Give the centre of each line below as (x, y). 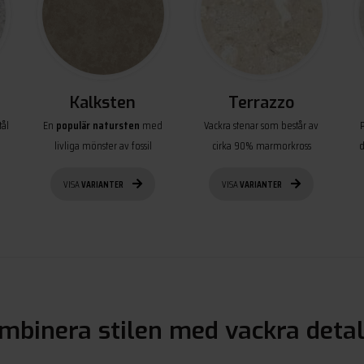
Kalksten (103, 102)
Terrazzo (261, 102)
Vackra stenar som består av (261, 125)
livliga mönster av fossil (103, 145)
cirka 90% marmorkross (261, 145)
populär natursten (97, 125)
